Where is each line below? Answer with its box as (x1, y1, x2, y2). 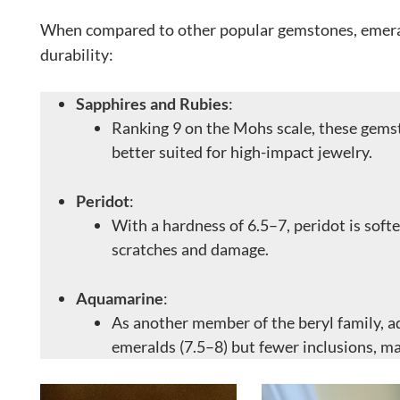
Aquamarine (76, 287, 163, 308)
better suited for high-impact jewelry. (112, 141, 372, 162)
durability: (40, 44, 113, 64)
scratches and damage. (112, 238, 269, 259)
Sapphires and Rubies (76, 93, 229, 113)
